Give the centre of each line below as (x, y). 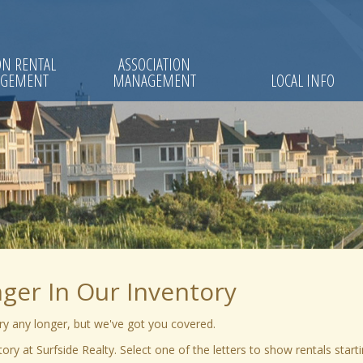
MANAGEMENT (155, 81)
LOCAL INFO (302, 81)
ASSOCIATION (155, 64)
